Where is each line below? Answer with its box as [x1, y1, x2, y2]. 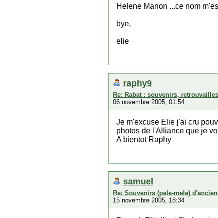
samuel [123, 176, 153, 186]
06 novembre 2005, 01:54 [113, 98, 184, 106]
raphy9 [123, 78, 152, 88]
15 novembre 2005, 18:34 [113, 197, 184, 204]
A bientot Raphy [116, 135, 171, 144]
